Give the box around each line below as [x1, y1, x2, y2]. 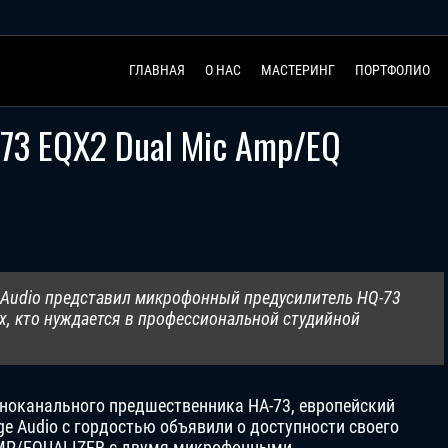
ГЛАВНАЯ [128, 61, 185, 78]
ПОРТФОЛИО [354, 61, 430, 78]
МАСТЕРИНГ [260, 61, 335, 78]
